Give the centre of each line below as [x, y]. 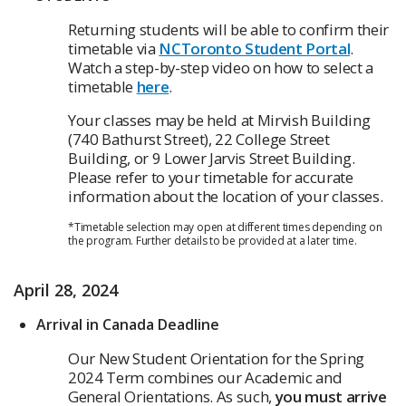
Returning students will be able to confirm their [228, 30]
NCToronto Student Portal [255, 49]
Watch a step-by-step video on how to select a [221, 68]
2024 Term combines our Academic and [205, 378]
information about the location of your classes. [226, 197]
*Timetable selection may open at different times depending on [225, 227]
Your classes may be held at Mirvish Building [219, 121]
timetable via [114, 49]
